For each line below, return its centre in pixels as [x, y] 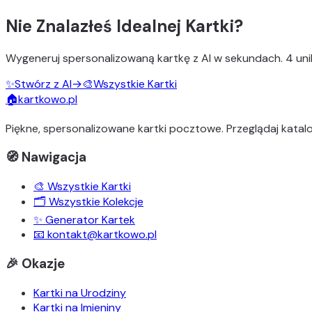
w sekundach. [248, 58]
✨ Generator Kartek [84, 220]
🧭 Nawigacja [46, 157]
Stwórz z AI [43, 84]
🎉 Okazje [35, 263]
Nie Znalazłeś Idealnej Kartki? [124, 26]
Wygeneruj [33, 58]
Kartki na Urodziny [80, 292]
